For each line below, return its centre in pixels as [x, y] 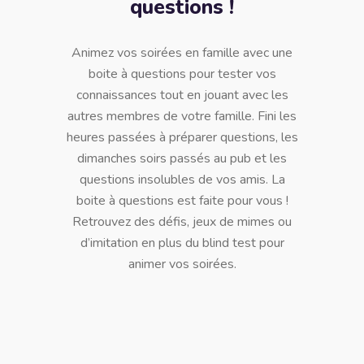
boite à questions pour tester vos [182, 74]
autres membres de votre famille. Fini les [182, 116]
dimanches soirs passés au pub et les [182, 158]
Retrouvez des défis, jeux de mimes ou [182, 221]
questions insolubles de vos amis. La [182, 179]
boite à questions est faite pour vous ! [182, 200]
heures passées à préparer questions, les [182, 137]
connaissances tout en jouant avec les [182, 95]
